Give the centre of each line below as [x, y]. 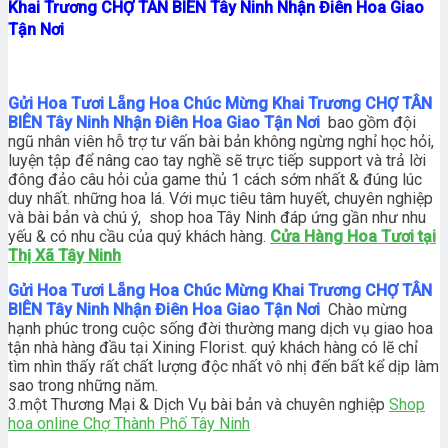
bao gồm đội [370, 122]
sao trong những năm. [83, 385]
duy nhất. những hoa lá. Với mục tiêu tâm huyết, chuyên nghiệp [220, 198]
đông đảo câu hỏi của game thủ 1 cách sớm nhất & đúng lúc [215, 179]
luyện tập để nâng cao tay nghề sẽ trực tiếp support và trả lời [217, 160]
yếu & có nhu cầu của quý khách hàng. [139, 236]
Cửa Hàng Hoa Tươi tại [353, 236]
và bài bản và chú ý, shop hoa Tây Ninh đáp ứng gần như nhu [217, 217]
